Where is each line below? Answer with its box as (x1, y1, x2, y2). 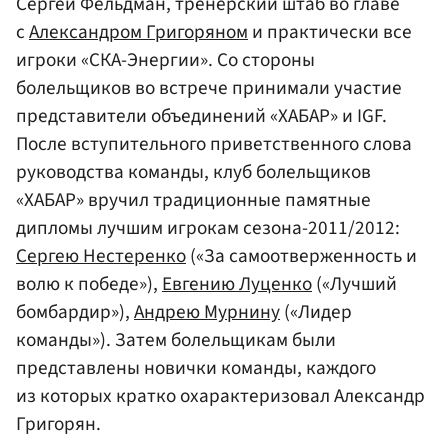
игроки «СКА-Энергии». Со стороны (16, 45, 315, 74)
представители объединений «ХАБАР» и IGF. (16, 101, 387, 130)
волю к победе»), (16, 269, 162, 298)
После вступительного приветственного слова (16, 129, 412, 158)
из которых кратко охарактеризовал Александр (16, 381, 425, 410)
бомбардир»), (16, 297, 134, 326)
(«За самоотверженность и (186, 241, 417, 270)
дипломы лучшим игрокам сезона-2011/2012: (16, 213, 400, 242)
